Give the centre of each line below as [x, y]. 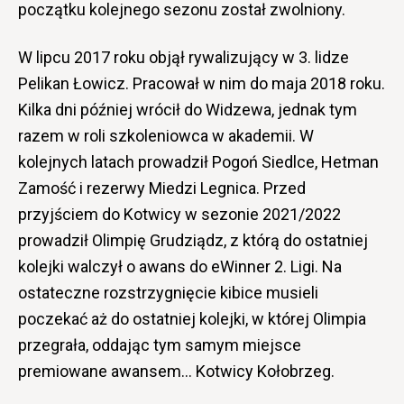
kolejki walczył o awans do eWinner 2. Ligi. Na [180, 267]
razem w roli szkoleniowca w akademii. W [166, 136]
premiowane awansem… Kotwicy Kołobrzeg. [176, 372]
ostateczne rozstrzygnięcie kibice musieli [168, 293]
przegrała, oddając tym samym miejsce [160, 345]
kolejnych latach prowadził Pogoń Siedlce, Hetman [198, 162]
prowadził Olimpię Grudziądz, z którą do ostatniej [193, 241]
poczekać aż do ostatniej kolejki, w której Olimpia [192, 319]
